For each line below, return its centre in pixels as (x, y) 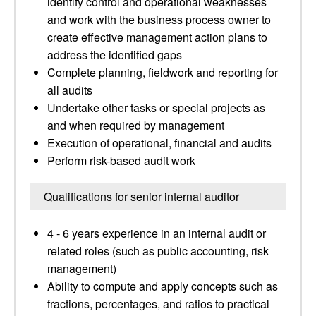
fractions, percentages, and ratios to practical (158, 304)
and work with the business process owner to (159, 19)
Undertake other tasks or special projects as (156, 108)
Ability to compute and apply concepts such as (163, 286)
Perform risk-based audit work (121, 160)
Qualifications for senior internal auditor (141, 196)
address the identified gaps (115, 55)
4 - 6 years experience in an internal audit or (157, 233)
